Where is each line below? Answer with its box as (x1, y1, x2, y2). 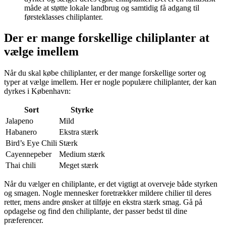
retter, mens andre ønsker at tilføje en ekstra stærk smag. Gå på (4, 198, 202, 207)
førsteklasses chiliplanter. (24, 12, 103, 21)
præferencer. (4, 216, 43, 225)
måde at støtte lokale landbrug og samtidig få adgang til (24, 3, 199, 12)
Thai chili (6, 161, 36, 170)
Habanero (6, 128, 37, 137)
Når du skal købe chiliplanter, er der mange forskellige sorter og (4, 69, 206, 78)
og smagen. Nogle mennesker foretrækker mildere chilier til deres (4, 189, 211, 198)
